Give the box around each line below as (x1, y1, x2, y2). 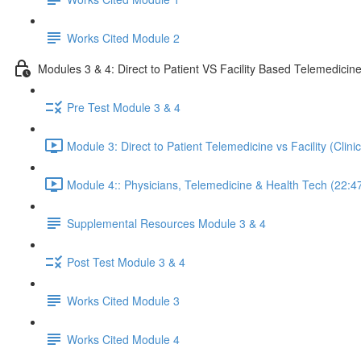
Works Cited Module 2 (67, 29, 180, 46)
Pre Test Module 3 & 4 (67, 98, 180, 115)
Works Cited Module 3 (67, 292, 180, 309)
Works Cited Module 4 (67, 330, 180, 347)
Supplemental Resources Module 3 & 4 (67, 214, 266, 231)
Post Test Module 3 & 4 (67, 253, 185, 270)
